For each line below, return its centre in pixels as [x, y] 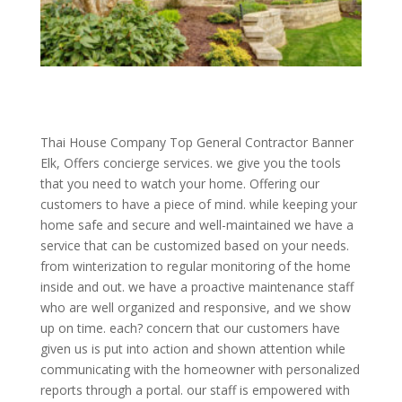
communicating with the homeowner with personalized [200, 369]
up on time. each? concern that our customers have [190, 328]
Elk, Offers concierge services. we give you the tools [190, 162]
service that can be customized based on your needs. [194, 245]
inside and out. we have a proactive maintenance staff [197, 286]
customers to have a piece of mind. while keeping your [198, 204]
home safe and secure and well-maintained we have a [197, 224]
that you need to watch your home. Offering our [179, 183]
